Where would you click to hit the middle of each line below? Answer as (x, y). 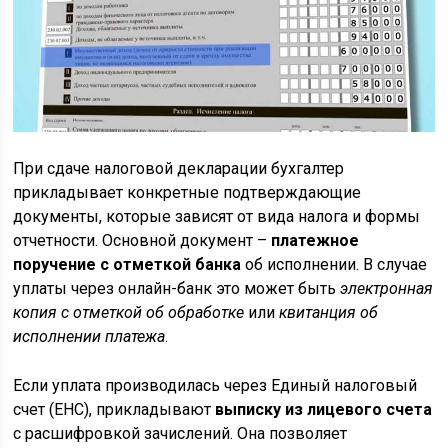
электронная (387, 289)
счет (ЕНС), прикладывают (114, 410)
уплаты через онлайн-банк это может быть (177, 289)
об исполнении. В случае (334, 265)
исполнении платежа (89, 337)
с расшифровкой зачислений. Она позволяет (180, 434)
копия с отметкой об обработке (129, 313)
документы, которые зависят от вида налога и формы (217, 217)
